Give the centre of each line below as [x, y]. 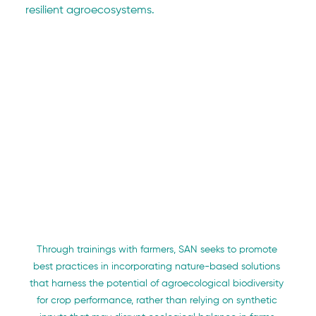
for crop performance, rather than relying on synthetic [158, 300]
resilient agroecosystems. [90, 11]
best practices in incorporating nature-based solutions [158, 267]
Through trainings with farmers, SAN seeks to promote [158, 250]
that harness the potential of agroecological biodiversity [158, 284]
